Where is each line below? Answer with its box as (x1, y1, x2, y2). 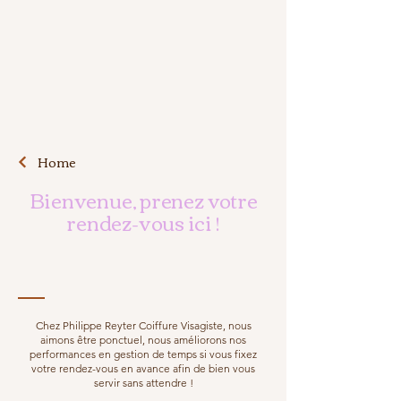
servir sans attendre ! (93, 376, 193, 389)
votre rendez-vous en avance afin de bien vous (31, 362, 255, 375)
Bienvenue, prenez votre (29, 182, 258, 218)
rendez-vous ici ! (66, 204, 220, 240)
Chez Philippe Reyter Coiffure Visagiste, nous (35, 319, 252, 332)
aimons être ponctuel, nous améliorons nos (40, 333, 246, 346)
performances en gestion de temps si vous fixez (30, 347, 257, 361)
